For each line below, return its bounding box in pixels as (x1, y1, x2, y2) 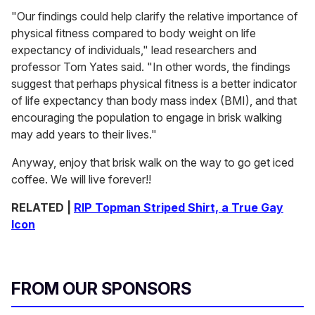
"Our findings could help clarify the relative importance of (11, 9, 298, 24)
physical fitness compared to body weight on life (11, 26, 256, 41)
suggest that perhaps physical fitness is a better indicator (11, 77, 297, 91)
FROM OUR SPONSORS (11, 278, 191, 300)
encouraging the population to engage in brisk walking (11, 110, 282, 125)
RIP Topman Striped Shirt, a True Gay (74, 200, 283, 215)
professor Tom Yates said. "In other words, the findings (11, 60, 290, 75)
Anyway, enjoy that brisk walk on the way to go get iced (11, 155, 294, 170)
